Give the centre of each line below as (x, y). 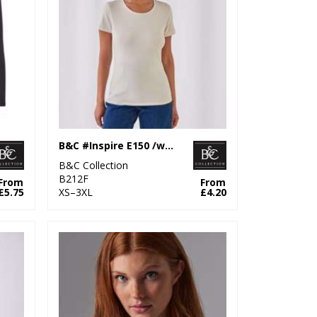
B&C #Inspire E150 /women (169, 145)
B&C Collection (94, 165)
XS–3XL (76, 192)
